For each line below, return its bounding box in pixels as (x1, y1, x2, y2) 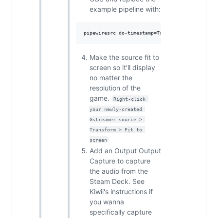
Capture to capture (90, 157, 150, 165)
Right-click (113, 96, 148, 102)
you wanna (90, 198, 124, 206)
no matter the (90, 73, 132, 82)
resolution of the (90, 83, 141, 92)
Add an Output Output (90, 146, 161, 155)
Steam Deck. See (90, 177, 145, 185)
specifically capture (90, 208, 152, 216)
